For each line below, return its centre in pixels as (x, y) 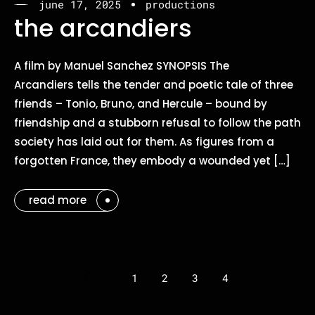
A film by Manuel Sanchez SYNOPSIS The (122, 65)
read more (58, 200)
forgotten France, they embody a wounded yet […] (152, 160)
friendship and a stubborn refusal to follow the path (157, 122)
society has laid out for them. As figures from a (144, 141)
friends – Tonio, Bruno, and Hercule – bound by (141, 103)
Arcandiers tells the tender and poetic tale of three (154, 84)
